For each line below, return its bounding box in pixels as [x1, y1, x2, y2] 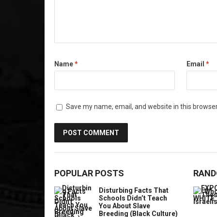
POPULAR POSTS [54, 168, 124, 179]
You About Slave [99, 202, 150, 210]
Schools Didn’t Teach [99, 194, 167, 202]
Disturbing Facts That [99, 186, 169, 195]
